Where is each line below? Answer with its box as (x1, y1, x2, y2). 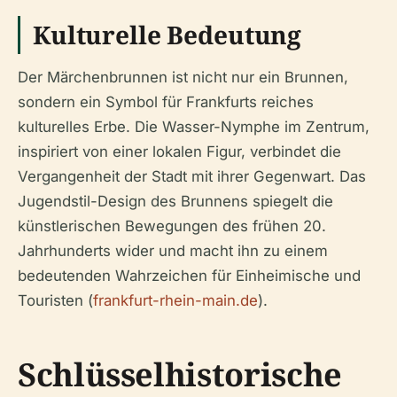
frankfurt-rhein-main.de (93, 292, 258, 309)
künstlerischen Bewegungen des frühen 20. (18, 217, 326, 235)
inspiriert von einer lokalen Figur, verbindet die (18, 143, 341, 160)
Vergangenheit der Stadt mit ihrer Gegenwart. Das (18, 167, 366, 185)
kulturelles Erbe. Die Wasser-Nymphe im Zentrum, (18, 118, 370, 136)
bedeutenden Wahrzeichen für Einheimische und (18, 267, 361, 284)
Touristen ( (18, 292, 93, 309)
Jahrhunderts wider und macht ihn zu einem (18, 242, 328, 260)
